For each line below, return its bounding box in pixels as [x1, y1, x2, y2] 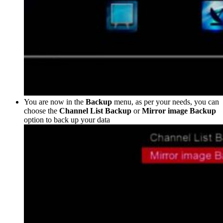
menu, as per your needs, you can [112, 97, 219, 106]
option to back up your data [24, 115, 110, 124]
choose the [24, 106, 59, 115]
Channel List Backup [59, 106, 131, 115]
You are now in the [24, 97, 86, 106]
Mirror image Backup [142, 106, 216, 115]
